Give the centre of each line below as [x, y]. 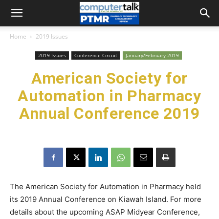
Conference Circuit [96, 55]
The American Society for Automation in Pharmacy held [105, 186]
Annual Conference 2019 [109, 113]
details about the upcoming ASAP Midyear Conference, [105, 212]
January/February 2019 [152, 55]
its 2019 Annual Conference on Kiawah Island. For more [106, 199]
